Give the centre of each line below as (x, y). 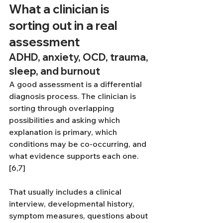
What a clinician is (60, 9)
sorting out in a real (64, 25)
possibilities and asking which (65, 120)
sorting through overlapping (62, 108)
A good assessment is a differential (76, 84)
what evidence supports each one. (74, 156)
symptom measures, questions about (79, 216)
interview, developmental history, (73, 204)
